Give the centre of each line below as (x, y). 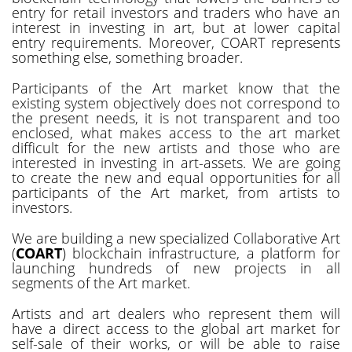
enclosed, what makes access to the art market (176, 132)
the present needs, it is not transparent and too (176, 117)
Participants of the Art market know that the (176, 88)
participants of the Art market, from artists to (176, 192)
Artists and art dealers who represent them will (176, 313)
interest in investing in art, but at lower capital (176, 27)
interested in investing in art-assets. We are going (176, 162)
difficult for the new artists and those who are (176, 147)
